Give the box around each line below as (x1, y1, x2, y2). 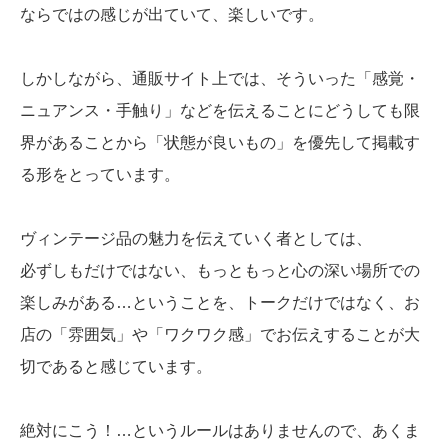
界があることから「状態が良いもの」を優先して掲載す (20, 134, 420, 152)
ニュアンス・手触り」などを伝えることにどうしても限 (20, 102, 420, 120)
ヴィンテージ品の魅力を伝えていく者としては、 (20, 230, 372, 248)
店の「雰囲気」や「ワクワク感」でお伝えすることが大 (20, 326, 420, 344)
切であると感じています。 (20, 358, 212, 376)
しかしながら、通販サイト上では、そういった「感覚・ (20, 70, 420, 88)
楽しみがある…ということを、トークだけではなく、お (20, 294, 420, 312)
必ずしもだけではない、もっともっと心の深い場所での (20, 262, 420, 280)
